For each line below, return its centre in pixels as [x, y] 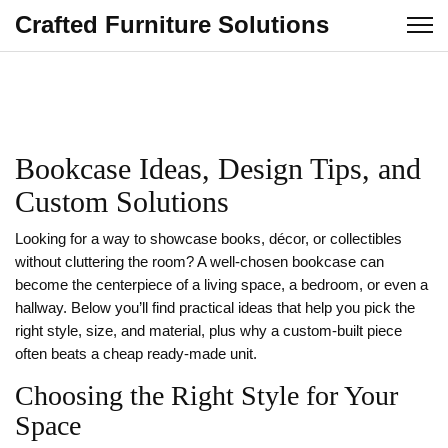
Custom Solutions [122, 201]
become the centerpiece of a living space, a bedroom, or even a [221, 285]
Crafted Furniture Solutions [172, 24]
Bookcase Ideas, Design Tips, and [218, 168]
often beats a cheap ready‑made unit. [136, 354]
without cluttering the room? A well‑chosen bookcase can [199, 262]
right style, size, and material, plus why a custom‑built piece [208, 331]
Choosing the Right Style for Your [206, 395]
